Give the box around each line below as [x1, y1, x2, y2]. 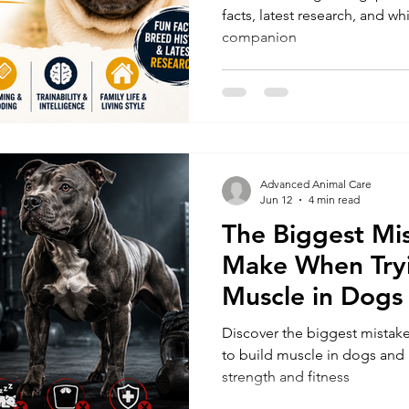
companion [222, 27, 297, 46]
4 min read [309, 193, 360, 206]
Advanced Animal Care [260, 177, 372, 191]
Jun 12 [260, 193, 292, 206]
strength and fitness [222, 368, 350, 385]
